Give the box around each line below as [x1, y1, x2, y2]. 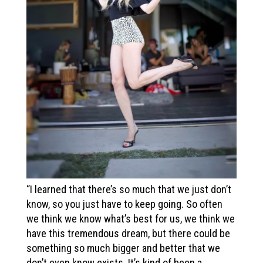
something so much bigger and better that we [26, 241, 220, 254]
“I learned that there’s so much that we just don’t [26, 183, 231, 195]
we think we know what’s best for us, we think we [26, 212, 235, 225]
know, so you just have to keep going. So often [26, 197, 222, 210]
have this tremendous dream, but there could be [26, 227, 230, 240]
